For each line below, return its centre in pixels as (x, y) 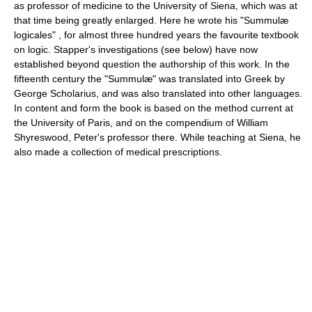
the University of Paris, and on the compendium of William (141, 122)
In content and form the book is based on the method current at (154, 108)
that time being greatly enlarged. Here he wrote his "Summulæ (151, 20)
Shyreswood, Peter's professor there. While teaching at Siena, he (157, 137)
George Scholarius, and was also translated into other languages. (158, 93)
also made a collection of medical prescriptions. (118, 151)
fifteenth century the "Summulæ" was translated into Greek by (149, 78)
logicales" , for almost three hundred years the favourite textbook (156, 34)
